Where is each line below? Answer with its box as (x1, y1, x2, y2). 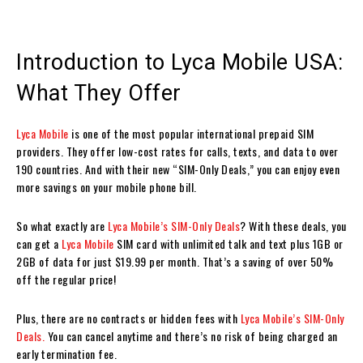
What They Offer (16, 79, 181, 106)
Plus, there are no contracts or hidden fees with (16, 309, 241, 327)
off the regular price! (16, 270, 116, 288)
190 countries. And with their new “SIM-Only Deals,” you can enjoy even (16, 160, 340, 177)
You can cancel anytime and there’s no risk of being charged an (45, 327, 338, 344)
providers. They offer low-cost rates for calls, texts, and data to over (16, 142, 339, 160)
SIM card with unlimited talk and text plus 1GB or (113, 234, 344, 252)
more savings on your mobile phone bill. (16, 177, 197, 195)
